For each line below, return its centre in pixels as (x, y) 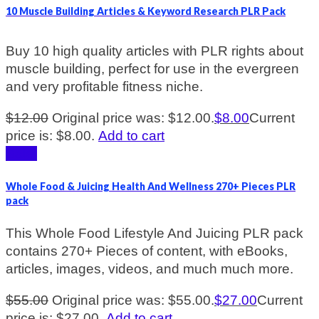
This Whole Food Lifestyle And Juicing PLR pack (155, 234)
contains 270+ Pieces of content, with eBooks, (147, 251)
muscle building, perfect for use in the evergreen (152, 69)
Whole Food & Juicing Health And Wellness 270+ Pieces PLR (151, 186)
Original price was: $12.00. (133, 118)
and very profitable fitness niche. (104, 87)
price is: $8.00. (50, 136)
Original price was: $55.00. (133, 300)
